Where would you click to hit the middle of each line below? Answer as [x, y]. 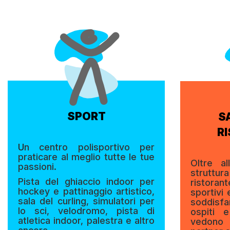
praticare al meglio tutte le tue [86, 157]
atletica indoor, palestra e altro [86, 221]
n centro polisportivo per [89, 147]
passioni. [37, 167]
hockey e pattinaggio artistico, [86, 191]
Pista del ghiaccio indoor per [86, 182]
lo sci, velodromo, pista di [86, 211]
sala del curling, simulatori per [86, 201]
